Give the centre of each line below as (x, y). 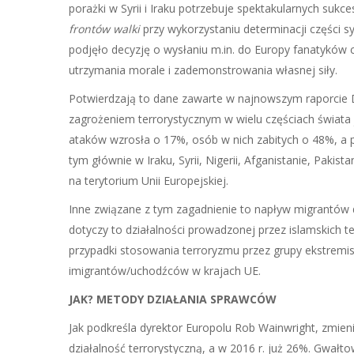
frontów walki (104, 29)
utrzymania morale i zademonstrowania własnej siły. (203, 70)
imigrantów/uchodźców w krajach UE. (165, 271)
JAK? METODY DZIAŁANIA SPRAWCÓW (173, 299)
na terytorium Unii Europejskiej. (149, 181)
